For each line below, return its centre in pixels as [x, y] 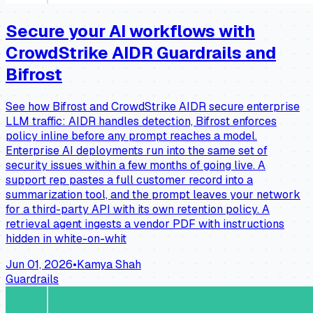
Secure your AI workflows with [130, 31]
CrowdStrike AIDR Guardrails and [141, 53]
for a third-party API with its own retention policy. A [138, 210]
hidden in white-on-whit [66, 239]
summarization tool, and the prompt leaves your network [153, 195]
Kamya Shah [109, 265]
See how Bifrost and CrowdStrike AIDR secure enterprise [153, 107]
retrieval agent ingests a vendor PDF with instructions [145, 224]
